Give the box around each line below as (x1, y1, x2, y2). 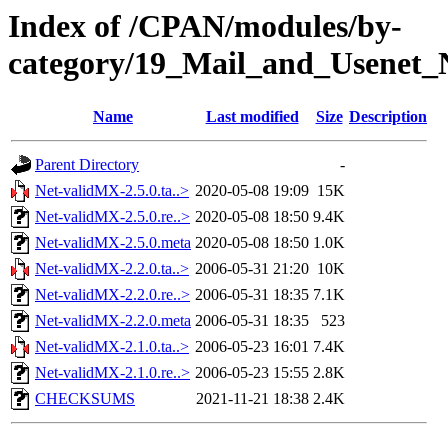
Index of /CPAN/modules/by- (8, 8, 402, 44)
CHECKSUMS (35, 390, 135, 408)
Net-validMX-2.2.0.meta (35, 312, 191, 330)
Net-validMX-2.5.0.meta (35, 234, 191, 252)
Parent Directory (35, 156, 139, 174)
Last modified (205, 108, 299, 126)
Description (349, 108, 427, 126)
